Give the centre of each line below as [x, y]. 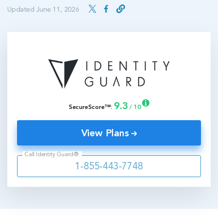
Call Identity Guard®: [52, 154]
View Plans [106, 134]
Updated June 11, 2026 [44, 10]
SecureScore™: [91, 108]
